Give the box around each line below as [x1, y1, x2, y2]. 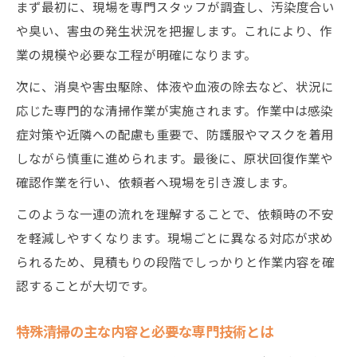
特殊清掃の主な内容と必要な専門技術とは [16, 321, 273, 341]
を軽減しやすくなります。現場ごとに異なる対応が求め [16, 229, 333, 246]
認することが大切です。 [16, 277, 155, 294]
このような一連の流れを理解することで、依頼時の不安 [16, 205, 334, 222]
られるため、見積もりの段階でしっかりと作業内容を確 [16, 253, 335, 270]
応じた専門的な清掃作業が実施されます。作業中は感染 [16, 101, 333, 119]
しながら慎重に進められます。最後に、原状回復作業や [16, 149, 333, 167]
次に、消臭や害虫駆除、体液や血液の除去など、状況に [16, 77, 334, 95]
